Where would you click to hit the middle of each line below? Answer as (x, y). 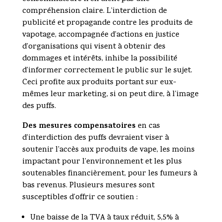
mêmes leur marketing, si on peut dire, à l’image (110, 95)
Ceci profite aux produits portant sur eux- (99, 83)
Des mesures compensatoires (79, 127)
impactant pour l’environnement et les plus (102, 162)
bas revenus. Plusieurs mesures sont (88, 186)
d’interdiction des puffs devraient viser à (95, 139)
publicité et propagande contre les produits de (107, 24)
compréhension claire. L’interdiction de (94, 12)
